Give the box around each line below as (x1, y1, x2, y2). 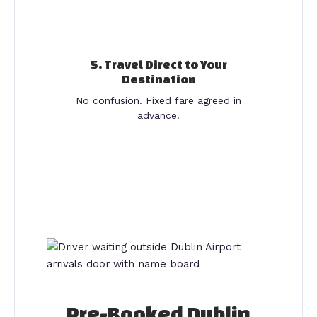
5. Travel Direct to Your (90, 57, 227, 71)
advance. (137, 110, 180, 122)
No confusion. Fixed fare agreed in (76, 95, 241, 107)
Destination (121, 72, 196, 86)
